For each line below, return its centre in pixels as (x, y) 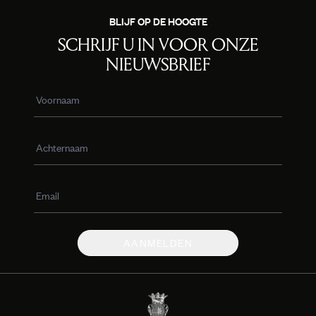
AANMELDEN (158, 243)
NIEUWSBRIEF (158, 65)
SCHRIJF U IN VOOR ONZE (158, 45)
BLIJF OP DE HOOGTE (158, 21)
